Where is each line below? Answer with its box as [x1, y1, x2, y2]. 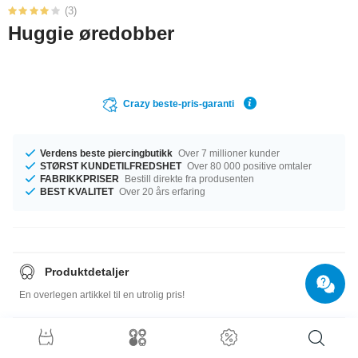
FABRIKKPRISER [40, 173, 119, 185]
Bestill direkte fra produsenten [122, 173, 254, 185]
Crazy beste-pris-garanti [122, 97, 234, 109]
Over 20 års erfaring [117, 185, 205, 197]
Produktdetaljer [45, 265, 129, 278]
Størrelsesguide [45, 330, 131, 344]
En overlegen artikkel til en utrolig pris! [19, 288, 185, 300]
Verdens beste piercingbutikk [40, 147, 173, 159]
